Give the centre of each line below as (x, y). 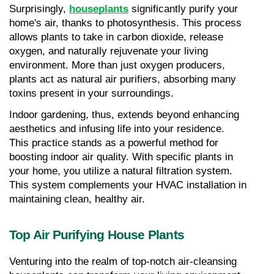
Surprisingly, (39, 9)
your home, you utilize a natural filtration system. (121, 171)
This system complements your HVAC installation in (128, 185)
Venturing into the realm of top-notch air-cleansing (123, 261)
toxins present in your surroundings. (91, 93)
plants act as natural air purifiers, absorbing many (123, 79)
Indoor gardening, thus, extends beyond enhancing (124, 114)
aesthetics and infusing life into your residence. (117, 128)
